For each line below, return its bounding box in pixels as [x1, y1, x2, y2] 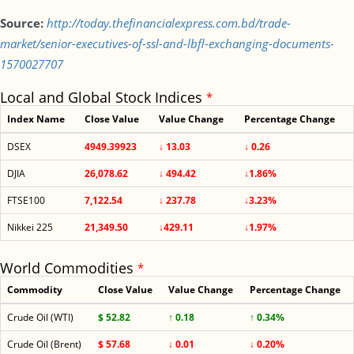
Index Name [7, 112, 65, 126]
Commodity [7, 283, 62, 296]
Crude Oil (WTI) [7, 311, 73, 324]
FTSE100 [7, 194, 45, 207]
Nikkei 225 [7, 220, 53, 234]
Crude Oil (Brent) [7, 337, 81, 351]
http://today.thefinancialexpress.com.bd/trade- [47, 15, 291, 31]
